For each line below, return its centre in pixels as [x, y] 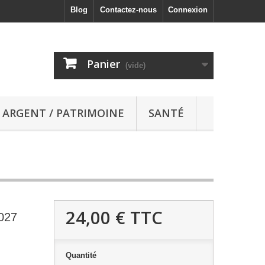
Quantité [81, 255]
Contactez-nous [128, 10]
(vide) [135, 65]
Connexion [188, 10]
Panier [104, 64]
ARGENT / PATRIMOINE [63, 113]
